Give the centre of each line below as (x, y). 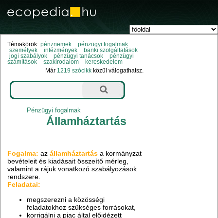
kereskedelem (104, 62)
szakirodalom (61, 62)
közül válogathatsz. (118, 71)
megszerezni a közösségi (66, 199)
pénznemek (56, 45)
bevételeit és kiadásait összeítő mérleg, (68, 161)
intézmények (60, 50)
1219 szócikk (74, 71)
